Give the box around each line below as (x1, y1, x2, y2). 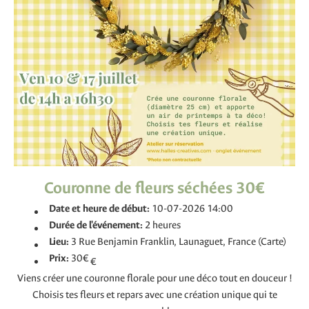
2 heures (144, 219, 181, 232)
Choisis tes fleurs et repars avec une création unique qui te (32, 288, 277, 301)
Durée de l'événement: (48, 219, 145, 232)
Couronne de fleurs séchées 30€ (44, 177, 265, 199)
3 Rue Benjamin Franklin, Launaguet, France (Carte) (70, 235, 286, 248)
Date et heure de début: (48, 202, 152, 215)
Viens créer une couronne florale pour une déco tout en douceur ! (17, 272, 292, 285)
